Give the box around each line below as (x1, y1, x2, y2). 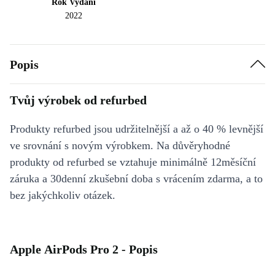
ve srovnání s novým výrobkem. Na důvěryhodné (10, 139, 230, 152)
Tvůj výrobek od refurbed (10, 93, 147, 107)
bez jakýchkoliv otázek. (10, 189, 115, 202)
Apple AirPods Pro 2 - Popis (10, 242, 158, 257)
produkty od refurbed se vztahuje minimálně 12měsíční (10, 156, 256, 169)
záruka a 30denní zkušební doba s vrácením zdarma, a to (10, 172, 263, 185)
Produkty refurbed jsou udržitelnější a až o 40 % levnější (10, 123, 263, 136)
